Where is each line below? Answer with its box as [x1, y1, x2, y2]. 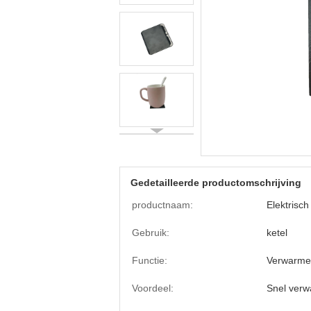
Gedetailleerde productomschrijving [131, 177, 301, 188]
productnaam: [132, 199, 193, 210]
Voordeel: [132, 283, 174, 294]
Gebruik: [132, 227, 169, 238]
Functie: [132, 255, 167, 266]
